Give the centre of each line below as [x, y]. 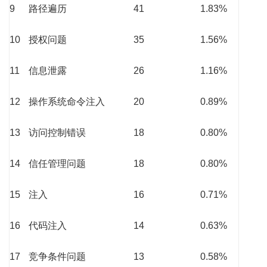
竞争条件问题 [57, 257]
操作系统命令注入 [67, 102]
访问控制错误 [57, 133]
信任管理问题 [57, 164]
